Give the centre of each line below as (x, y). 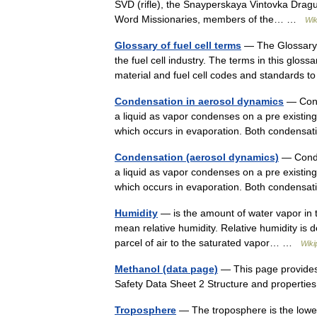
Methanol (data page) (166, 269)
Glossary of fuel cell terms (178, 45)
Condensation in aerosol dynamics (199, 101)
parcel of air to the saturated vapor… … (208, 243)
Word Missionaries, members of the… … (210, 19)
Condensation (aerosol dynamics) (197, 157)
